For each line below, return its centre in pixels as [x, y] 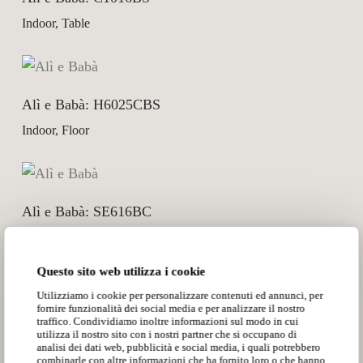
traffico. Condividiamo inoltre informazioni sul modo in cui [168, 322]
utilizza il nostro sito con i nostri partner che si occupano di [167, 335]
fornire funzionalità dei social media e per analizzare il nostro [171, 309]
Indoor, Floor [55, 130]
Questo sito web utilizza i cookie [121, 271]
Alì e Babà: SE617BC [86, 318]
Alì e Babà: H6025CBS [91, 105]
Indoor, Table [56, 23]
